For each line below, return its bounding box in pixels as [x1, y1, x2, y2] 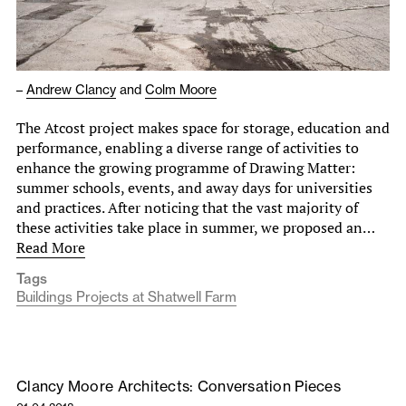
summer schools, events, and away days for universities [16, 178, 372, 198]
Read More [16, 237, 85, 258]
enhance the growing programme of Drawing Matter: [16, 158, 355, 179]
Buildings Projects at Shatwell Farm [16, 288, 237, 306]
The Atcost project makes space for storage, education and [16, 118, 390, 139]
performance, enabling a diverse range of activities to [16, 138, 359, 159]
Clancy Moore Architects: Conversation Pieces [16, 377, 341, 396]
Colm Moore [145, 82, 217, 99]
